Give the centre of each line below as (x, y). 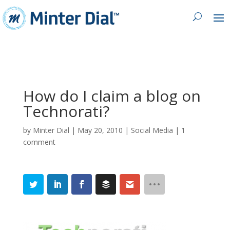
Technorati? (66, 111)
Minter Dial (51, 130)
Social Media (152, 130)
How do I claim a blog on (112, 95)
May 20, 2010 (100, 130)
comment (39, 142)
